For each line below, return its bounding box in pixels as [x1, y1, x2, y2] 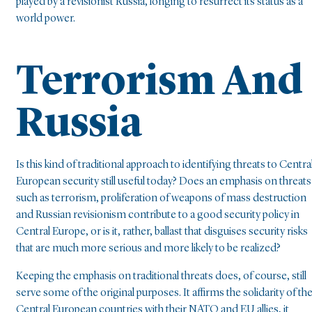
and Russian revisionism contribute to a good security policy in [16, 209, 299, 221]
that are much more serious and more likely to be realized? [16, 242, 281, 254]
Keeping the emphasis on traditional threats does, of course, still [16, 270, 306, 282]
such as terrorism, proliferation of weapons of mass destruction [16, 192, 306, 204]
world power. [16, 13, 75, 25]
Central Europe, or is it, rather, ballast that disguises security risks [16, 226, 308, 237]
